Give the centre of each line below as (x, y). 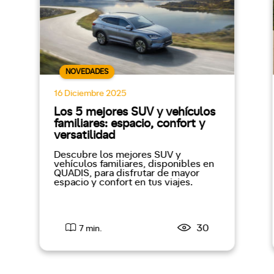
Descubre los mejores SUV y (117, 154)
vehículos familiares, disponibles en (134, 164)
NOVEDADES (87, 72)
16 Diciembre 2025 (90, 93)
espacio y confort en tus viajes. (123, 182)
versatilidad (84, 135)
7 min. (90, 228)
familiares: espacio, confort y (129, 124)
